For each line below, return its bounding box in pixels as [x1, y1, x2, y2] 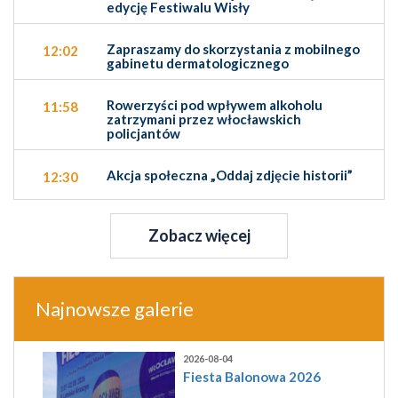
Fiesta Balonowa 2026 [183, 369, 322, 386]
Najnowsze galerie [36, 297, 194, 322]
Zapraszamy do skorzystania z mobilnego [107, 41, 360, 58]
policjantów [107, 125, 180, 142]
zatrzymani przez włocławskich [107, 111, 301, 128]
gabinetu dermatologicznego [107, 55, 289, 72]
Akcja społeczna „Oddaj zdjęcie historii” [107, 167, 353, 184]
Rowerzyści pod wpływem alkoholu [107, 97, 322, 114]
